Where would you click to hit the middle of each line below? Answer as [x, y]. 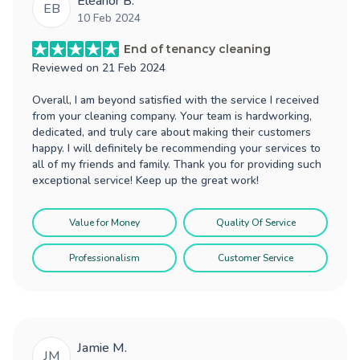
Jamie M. [102, 348]
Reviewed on [67, 67]
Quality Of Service [256, 222]
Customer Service [256, 258]
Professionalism [104, 258]
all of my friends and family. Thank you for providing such [177, 164]
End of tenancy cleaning [197, 49]
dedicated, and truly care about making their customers [172, 132]
